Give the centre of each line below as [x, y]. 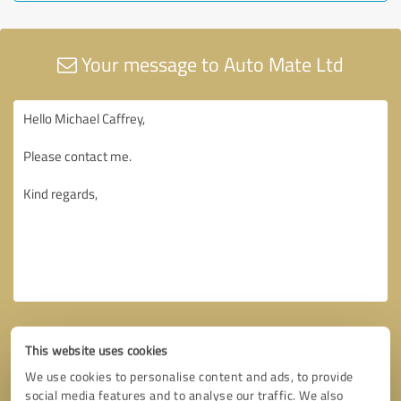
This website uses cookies [97, 350]
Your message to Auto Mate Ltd [210, 64]
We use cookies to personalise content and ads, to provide [189, 376]
